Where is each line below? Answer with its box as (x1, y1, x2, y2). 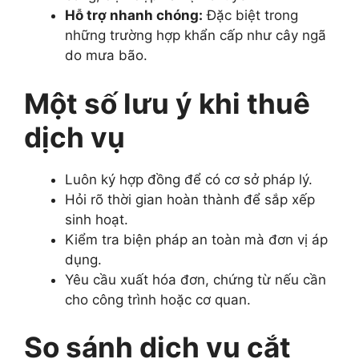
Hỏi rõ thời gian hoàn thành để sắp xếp (65, 191, 315, 208)
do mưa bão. (65, 47, 147, 63)
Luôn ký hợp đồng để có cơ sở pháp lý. (65, 171, 313, 188)
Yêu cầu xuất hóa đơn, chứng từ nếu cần (65, 271, 326, 288)
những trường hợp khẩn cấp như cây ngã (65, 27, 326, 43)
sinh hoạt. (65, 211, 128, 228)
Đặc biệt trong (203, 7, 298, 23)
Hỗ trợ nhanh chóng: (65, 7, 203, 23)
